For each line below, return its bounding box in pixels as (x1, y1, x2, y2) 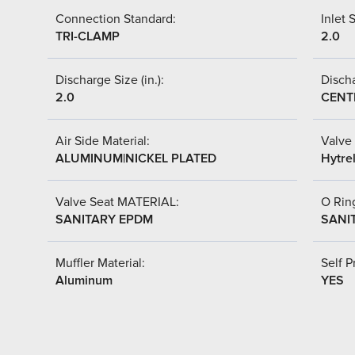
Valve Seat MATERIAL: (55, 193, 179, 210)
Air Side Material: (55, 132, 150, 149)
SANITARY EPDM (55, 211, 153, 227)
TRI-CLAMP (55, 28, 120, 44)
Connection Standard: (55, 10, 176, 27)
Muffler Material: (55, 254, 145, 271)
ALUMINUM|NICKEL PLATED (55, 150, 216, 166)
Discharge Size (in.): (55, 71, 164, 88)
